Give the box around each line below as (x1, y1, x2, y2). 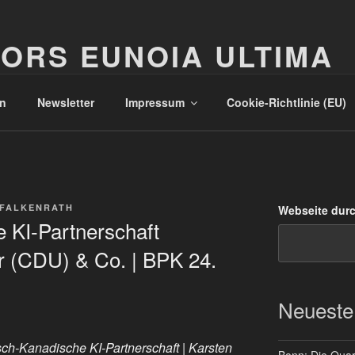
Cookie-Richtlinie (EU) (226, 94, 346, 110)
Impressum (124, 94, 185, 110)
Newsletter (36, 94, 94, 110)
